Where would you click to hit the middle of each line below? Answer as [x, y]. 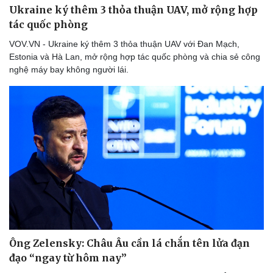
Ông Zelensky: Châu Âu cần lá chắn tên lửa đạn [129, 243]
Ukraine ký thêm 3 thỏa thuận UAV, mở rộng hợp [133, 10]
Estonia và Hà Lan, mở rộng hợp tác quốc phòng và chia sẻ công [135, 57]
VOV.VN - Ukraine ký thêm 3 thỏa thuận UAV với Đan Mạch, [124, 44]
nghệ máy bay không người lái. [69, 70]
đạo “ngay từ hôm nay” [68, 257]
